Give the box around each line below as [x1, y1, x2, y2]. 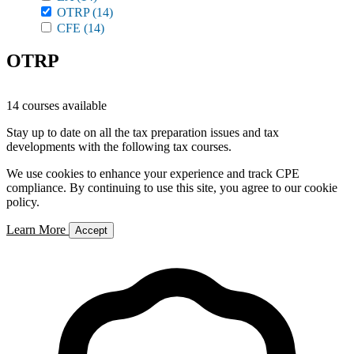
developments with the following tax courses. [6, 140, 232, 153]
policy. [6, 195, 40, 209]
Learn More [6, 223, 69, 236]
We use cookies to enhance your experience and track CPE [6, 167, 299, 180]
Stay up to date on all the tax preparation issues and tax [6, 126, 279, 139]
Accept [75, 224, 107, 236]
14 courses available [6, 99, 107, 112]
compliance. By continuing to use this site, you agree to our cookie [6, 181, 337, 194]
